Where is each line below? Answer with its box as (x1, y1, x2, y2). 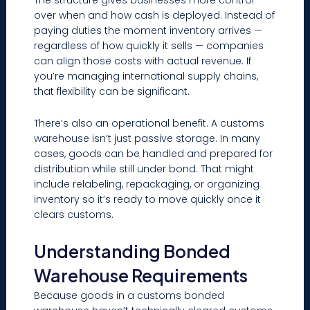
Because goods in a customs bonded (34, 288, 225, 302)
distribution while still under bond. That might (34, 162, 255, 176)
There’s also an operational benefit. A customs (34, 116, 265, 131)
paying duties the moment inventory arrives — (34, 23, 263, 37)
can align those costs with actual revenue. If (34, 53, 252, 68)
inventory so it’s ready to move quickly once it (34, 192, 262, 207)
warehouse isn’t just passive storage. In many (34, 131, 261, 146)
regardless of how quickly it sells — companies (34, 38, 264, 53)
